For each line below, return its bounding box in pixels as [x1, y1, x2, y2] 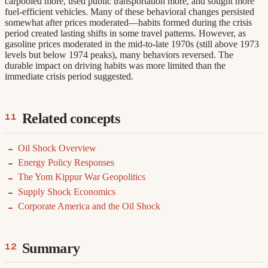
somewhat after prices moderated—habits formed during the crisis [5, 17, 252, 28]
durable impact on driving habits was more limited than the [5, 60, 226, 71]
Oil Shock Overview [18, 142, 97, 153]
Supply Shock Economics [18, 186, 116, 197]
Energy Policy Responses [18, 157, 115, 167]
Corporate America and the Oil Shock [18, 201, 161, 212]
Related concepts [22, 111, 120, 127]
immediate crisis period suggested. [5, 71, 133, 82]
